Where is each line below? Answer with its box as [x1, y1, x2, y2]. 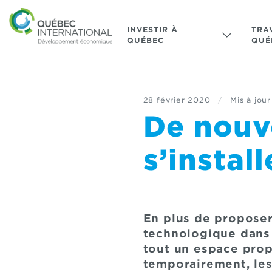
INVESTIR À [126, 25, 178, 34]
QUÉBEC [126, 36, 164, 45]
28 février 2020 [143, 95, 211, 104]
